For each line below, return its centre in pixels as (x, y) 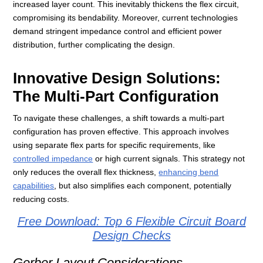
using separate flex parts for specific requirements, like (114, 145)
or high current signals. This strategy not (169, 159)
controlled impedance (53, 159)
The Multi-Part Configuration (116, 97)
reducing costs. (41, 199)
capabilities (34, 186)
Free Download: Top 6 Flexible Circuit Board (131, 222)
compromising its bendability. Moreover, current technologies (126, 18)
